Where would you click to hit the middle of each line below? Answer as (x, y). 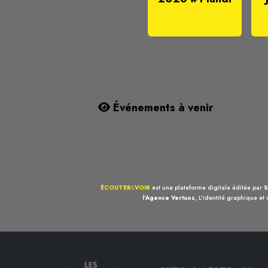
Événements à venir (162, 108)
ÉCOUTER (116, 188)
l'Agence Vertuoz (168, 198)
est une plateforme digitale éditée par (207, 188)
